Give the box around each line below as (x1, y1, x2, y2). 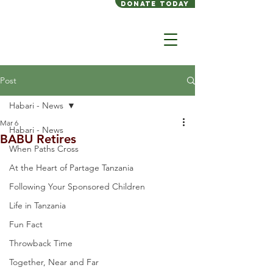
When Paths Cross (9, 143, 79, 154)
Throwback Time (9, 238, 73, 249)
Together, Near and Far (9, 257, 99, 268)
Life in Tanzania (9, 200, 66, 211)
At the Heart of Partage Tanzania (9, 162, 133, 173)
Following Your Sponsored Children (9, 181, 145, 192)
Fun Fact (9, 219, 43, 230)
